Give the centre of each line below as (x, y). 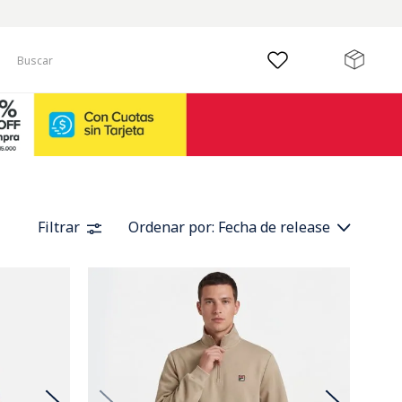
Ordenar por (170, 227)
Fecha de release (274, 227)
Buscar (35, 51)
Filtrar (59, 227)
